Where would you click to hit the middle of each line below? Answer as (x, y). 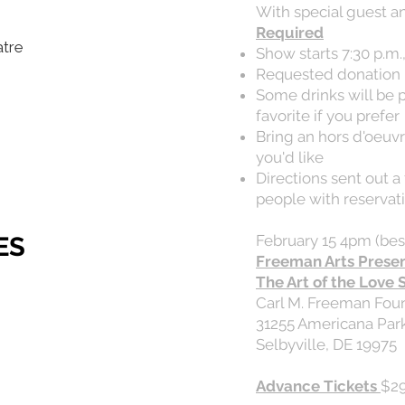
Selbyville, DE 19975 (326, 344)
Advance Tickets (318, 386)
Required (290, 33)
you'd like (290, 157)
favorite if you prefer (328, 116)
